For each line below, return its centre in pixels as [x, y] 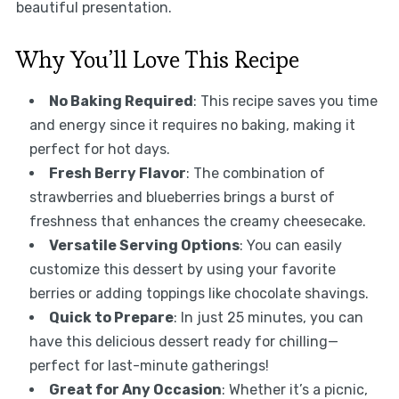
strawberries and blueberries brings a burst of [182, 198]
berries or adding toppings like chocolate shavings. [199, 294]
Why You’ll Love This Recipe [157, 60]
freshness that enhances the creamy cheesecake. [197, 222]
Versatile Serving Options [144, 246]
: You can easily [290, 246]
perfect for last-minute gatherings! [149, 366]
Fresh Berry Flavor [117, 174]
